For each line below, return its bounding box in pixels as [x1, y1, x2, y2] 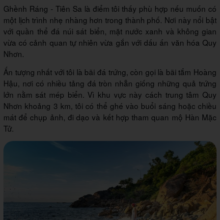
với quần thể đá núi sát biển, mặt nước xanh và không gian [3, 26, 217, 37]
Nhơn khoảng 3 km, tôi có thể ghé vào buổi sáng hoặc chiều [3, 100, 217, 111]
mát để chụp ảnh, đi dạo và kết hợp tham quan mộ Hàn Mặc [3, 111, 217, 123]
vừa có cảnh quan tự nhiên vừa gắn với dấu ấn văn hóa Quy [3, 37, 217, 48]
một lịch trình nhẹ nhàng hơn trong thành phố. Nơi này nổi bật [3, 14, 217, 26]
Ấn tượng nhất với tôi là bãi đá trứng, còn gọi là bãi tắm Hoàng [3, 66, 217, 78]
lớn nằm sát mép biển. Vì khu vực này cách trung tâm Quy [3, 89, 217, 100]
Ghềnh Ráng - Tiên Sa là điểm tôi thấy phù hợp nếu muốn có [3, 3, 217, 14]
